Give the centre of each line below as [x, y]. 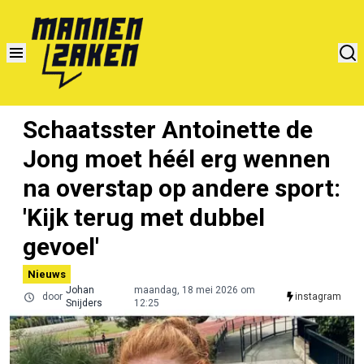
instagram [318, 296]
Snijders [84, 303]
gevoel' [61, 246]
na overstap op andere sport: [182, 188]
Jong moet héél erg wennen [177, 158]
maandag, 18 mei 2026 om [194, 290]
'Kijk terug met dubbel [144, 217]
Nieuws [47, 274]
